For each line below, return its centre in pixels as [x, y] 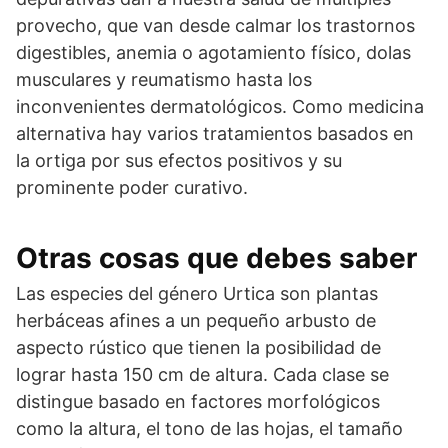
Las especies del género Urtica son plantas [197, 294]
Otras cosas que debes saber [216, 258]
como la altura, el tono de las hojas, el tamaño [209, 429]
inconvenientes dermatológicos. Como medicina [220, 107]
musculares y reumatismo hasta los [164, 80]
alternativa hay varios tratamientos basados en [215, 134]
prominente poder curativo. [132, 188]
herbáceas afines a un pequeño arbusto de [196, 321]
